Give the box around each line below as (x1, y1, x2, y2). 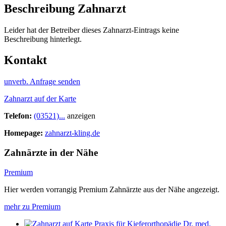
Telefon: (4, 111, 34, 121)
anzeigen (67, 111, 95, 121)
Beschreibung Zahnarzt (4, 2, 126, 15)
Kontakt (4, 53, 47, 67)
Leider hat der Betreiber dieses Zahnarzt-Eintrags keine (4, 25, 179, 34)
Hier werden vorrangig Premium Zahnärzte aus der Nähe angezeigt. (4, 185, 219, 194)
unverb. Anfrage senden (4, 77, 80, 86)
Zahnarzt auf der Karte (4, 94, 76, 103)
